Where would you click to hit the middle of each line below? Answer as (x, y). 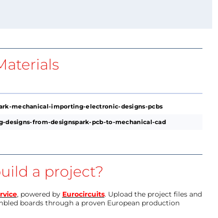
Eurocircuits (83, 194)
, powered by (39, 194)
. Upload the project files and (153, 194)
